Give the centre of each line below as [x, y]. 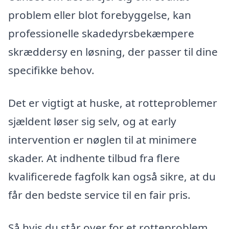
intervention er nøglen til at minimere [102, 139]
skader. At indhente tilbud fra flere [94, 158]
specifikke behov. [51, 70]
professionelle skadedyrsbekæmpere [101, 33]
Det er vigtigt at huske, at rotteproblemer [113, 102]
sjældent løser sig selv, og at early [92, 121]
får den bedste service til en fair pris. [99, 194]
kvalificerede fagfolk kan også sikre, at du [112, 176]
